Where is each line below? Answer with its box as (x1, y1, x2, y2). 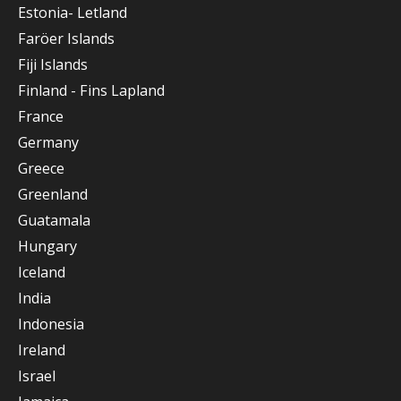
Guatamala (18, 210, 90, 230)
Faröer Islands (18, 29, 115, 48)
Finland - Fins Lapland (18, 81, 165, 100)
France (18, 107, 64, 126)
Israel (18, 366, 55, 386)
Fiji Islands (18, 55, 88, 74)
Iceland (18, 262, 65, 282)
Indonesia (18, 314, 84, 334)
